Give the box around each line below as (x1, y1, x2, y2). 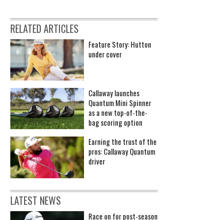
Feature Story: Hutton (88, 38, 151, 50)
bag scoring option (88, 117, 142, 128)
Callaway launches (88, 87, 139, 99)
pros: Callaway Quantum (88, 146, 155, 157)
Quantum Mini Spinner (88, 97, 151, 109)
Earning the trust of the (88, 136, 157, 147)
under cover (88, 48, 122, 59)
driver (88, 156, 105, 167)
